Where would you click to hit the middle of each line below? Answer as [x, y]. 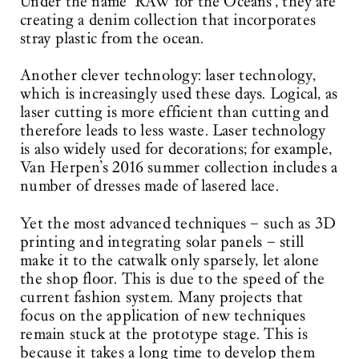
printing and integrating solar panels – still [162, 242]
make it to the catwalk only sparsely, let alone [170, 261]
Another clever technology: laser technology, [168, 76]
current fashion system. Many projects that [162, 298]
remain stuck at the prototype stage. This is [164, 335]
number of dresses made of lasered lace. [149, 186]
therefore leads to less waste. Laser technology [173, 131]
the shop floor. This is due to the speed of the [173, 279]
